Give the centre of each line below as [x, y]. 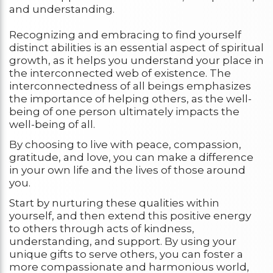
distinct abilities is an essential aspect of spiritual [136, 48]
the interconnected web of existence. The [120, 73]
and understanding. [62, 9]
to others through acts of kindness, [102, 229]
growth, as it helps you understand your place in [136, 61]
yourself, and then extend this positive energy [130, 216]
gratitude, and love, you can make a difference [131, 158]
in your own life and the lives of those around [127, 170]
